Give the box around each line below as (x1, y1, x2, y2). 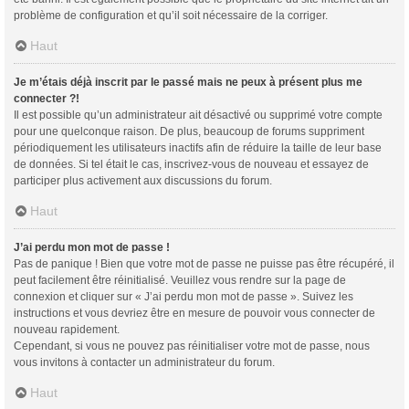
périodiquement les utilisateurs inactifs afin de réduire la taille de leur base (14, 141, 382, 154)
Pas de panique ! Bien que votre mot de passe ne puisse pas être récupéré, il (14, 257, 394, 270)
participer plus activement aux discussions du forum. (14, 173, 272, 187)
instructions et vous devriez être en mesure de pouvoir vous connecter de (14, 306, 375, 320)
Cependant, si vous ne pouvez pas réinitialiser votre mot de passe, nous (14, 339, 370, 352)
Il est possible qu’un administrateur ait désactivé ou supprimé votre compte (14, 108, 383, 121)
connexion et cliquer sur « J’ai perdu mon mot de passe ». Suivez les (14, 289, 353, 303)
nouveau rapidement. (14, 322, 120, 336)
